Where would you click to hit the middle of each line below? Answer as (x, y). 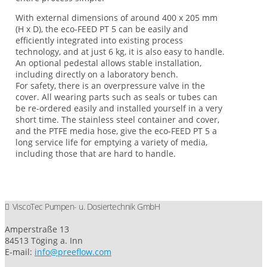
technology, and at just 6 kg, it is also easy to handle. (120, 51)
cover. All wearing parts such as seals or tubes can (117, 97)
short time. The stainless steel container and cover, (118, 119)
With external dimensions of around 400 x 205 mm (117, 17)
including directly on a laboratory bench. (97, 74)
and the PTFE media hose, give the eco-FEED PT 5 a (117, 131)
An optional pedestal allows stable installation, (109, 63)
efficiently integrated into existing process (100, 40)
